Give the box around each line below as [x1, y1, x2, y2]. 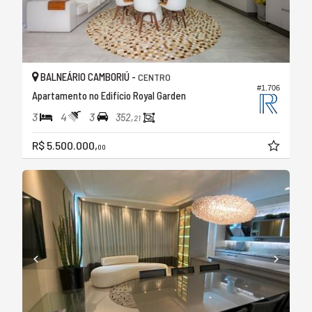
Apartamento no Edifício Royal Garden [32, 88, 186, 102]
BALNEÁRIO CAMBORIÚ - [38, 70, 138, 83]
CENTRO [138, 70, 171, 83]
